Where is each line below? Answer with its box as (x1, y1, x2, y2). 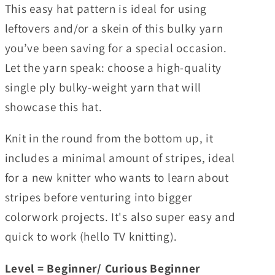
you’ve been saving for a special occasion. (4, 40, 227, 56)
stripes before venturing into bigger (4, 189, 193, 206)
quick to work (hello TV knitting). (4, 228, 178, 245)
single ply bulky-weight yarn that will (4, 79, 201, 96)
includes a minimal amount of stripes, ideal (4, 150, 235, 166)
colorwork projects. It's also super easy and (4, 209, 236, 225)
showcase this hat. (4, 99, 106, 115)
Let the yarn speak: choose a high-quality (4, 60, 222, 76)
